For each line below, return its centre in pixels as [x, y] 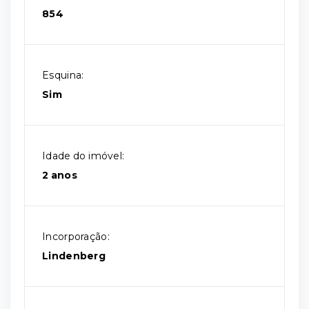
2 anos [60, 175]
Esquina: [63, 75]
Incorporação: [76, 237]
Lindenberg [74, 256]
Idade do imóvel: [83, 156]
